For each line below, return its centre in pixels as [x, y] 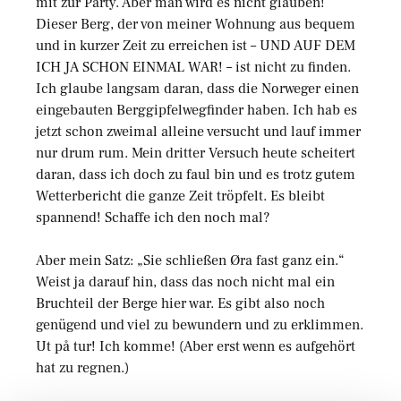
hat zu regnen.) [84, 368]
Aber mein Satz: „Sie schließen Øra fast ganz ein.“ [190, 261]
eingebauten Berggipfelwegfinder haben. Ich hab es [196, 111]
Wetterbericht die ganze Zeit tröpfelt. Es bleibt [180, 196]
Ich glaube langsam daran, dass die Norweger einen [197, 89]
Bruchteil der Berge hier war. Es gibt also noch [180, 304]
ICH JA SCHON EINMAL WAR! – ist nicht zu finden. [193, 68]
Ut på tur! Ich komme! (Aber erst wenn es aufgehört [196, 347]
